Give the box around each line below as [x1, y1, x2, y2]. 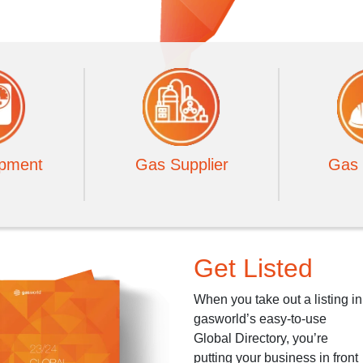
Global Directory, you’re [194, 331, 328, 345]
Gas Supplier [135, 156, 228, 173]
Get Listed [194, 254, 313, 283]
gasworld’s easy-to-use [194, 312, 327, 326]
